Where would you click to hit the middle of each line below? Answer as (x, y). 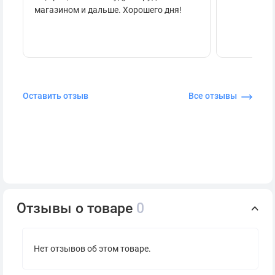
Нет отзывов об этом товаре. (92, 249)
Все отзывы (212, 96)
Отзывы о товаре (76, 208)
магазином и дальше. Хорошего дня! (108, 10)
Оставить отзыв (56, 96)
